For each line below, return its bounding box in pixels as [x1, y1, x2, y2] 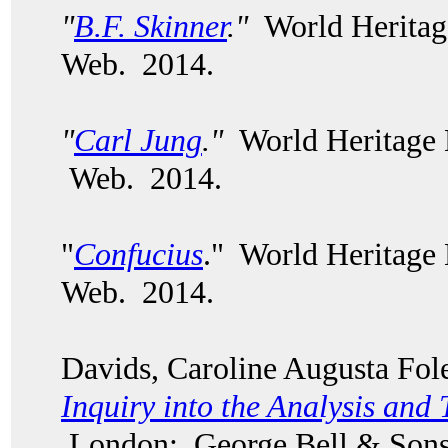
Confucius [74, 236, 203, 272]
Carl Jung [74, 122, 202, 158]
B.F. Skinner [74, 8, 227, 44]
